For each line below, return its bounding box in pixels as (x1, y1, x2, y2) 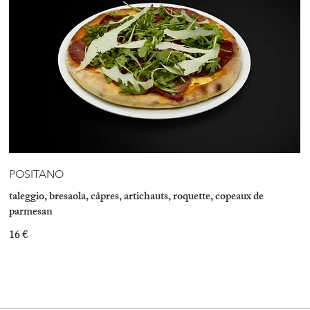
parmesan (9, 202, 53, 223)
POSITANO (9, 167, 64, 181)
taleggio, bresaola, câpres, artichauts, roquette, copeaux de (9, 187, 264, 208)
